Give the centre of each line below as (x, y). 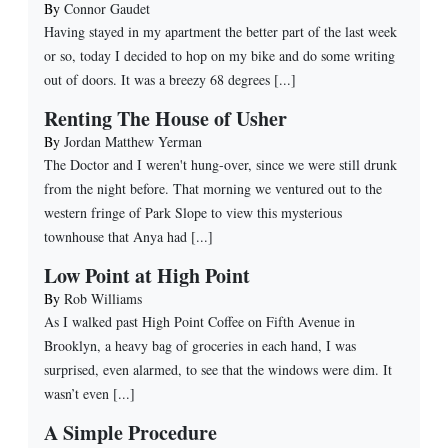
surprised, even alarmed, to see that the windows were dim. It (218, 369)
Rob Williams (103, 298)
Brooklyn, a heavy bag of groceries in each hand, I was (200, 345)
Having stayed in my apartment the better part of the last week (220, 31)
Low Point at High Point (147, 275)
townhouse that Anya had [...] (128, 236)
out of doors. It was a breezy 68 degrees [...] (170, 79)
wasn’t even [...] (89, 393)
